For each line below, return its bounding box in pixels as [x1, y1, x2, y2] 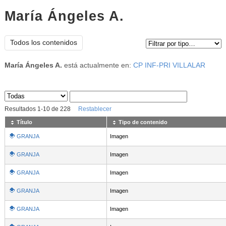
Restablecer [78, 106, 111, 112]
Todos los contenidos [10, 39, 77, 47]
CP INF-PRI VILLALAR [133, 62, 205, 70]
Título [16, 119, 32, 126]
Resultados [4, 106, 37, 112]
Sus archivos [4, 94, 49, 102]
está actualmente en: [62, 62, 133, 70]
